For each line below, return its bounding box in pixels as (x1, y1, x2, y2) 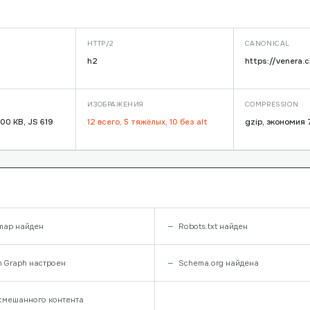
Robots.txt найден (179, 221, 248, 231)
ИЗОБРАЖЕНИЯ (87, 100, 144, 109)
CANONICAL (244, 39, 290, 48)
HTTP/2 (87, 39, 114, 48)
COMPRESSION (244, 100, 299, 109)
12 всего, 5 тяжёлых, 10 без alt (87, 117, 208, 127)
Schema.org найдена (179, 258, 259, 268)
